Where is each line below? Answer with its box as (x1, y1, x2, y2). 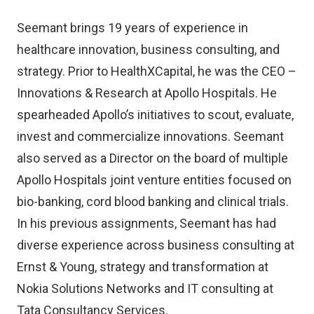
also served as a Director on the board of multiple (17, 151, 288, 165)
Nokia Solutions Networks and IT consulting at (17, 281, 273, 296)
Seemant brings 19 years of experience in (17, 20, 248, 35)
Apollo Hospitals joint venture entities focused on (17, 172, 292, 187)
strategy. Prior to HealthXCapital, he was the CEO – (17, 64, 296, 78)
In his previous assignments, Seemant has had (17, 216, 276, 231)
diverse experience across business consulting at (17, 238, 294, 252)
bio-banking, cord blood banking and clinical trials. (17, 194, 289, 209)
